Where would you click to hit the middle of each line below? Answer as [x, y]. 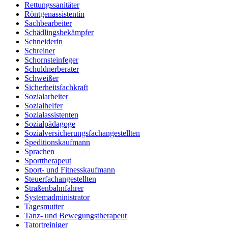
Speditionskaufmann [57, 142]
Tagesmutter [44, 206]
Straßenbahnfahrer [54, 188]
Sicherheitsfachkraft [56, 87]
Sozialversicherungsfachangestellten [82, 133]
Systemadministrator [57, 197]
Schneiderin [44, 41]
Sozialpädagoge [50, 124]
